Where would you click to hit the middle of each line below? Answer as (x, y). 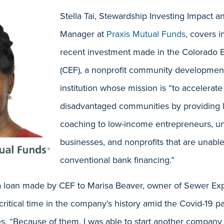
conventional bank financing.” (117, 160)
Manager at (83, 34)
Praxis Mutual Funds (146, 34)
